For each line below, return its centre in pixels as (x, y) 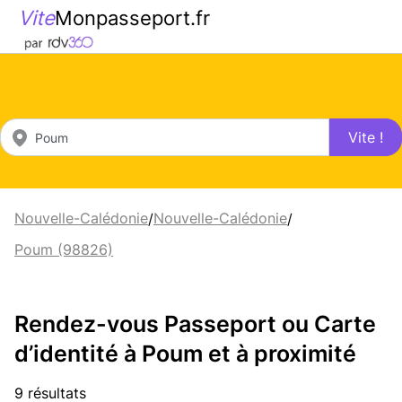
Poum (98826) (64, 249)
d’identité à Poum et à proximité (185, 353)
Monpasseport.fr (132, 17)
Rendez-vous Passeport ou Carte (195, 323)
